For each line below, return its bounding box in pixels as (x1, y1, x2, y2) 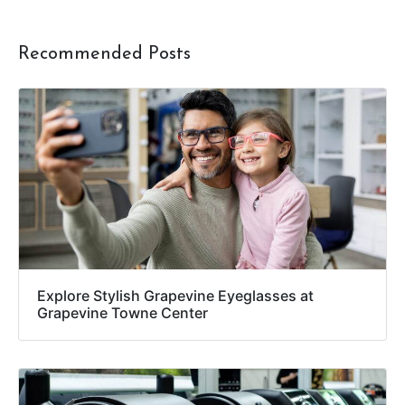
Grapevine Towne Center (37, 304, 208, 323)
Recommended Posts (18, 45, 191, 64)
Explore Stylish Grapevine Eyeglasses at (37, 287, 314, 306)
